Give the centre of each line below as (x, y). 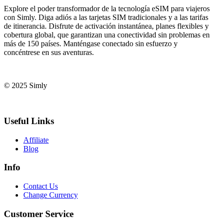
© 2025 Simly (26, 86)
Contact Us (41, 186)
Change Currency (51, 195)
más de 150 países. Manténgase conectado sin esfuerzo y (91, 44)
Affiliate (36, 140)
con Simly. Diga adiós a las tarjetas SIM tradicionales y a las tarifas (106, 18)
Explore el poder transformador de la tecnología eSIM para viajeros (107, 9)
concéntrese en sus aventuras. (49, 53)
